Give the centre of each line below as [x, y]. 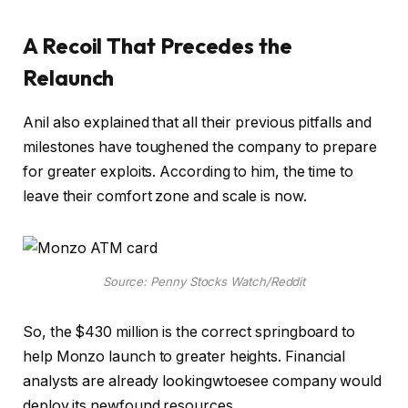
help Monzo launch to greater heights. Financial [184, 357]
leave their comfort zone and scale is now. [168, 197]
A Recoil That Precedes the [158, 46]
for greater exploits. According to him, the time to [188, 172]
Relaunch [69, 78]
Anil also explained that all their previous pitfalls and [197, 123]
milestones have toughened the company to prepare [200, 148]
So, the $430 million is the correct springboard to [189, 332]
